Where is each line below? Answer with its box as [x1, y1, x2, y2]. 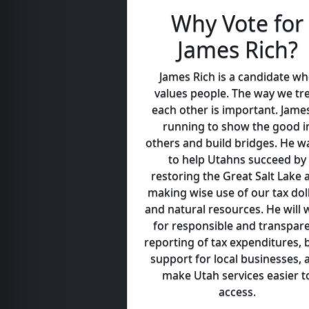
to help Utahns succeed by [168, 152, 306, 168]
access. [219, 284, 256, 300]
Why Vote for [171, 8, 303, 39]
